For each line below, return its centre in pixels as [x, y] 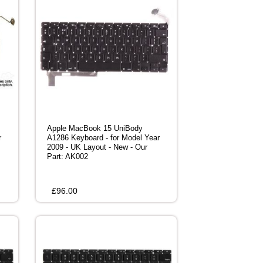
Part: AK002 [68, 157]
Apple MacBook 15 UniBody [95, 129]
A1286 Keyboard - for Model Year [103, 138]
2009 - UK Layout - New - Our [97, 147]
